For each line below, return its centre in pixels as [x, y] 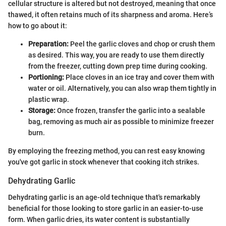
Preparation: [48, 44]
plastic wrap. [49, 100]
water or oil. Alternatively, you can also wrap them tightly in [122, 89]
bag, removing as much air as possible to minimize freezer [121, 122]
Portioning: [46, 77]
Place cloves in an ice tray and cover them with [139, 77]
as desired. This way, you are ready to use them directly [116, 55]
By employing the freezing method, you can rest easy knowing [106, 151]
